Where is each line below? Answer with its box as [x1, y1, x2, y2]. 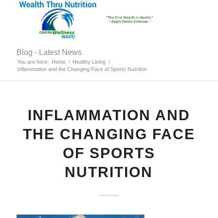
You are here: [17, 59, 49, 65]
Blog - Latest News [16, 48, 82, 56]
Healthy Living [72, 59, 106, 65]
